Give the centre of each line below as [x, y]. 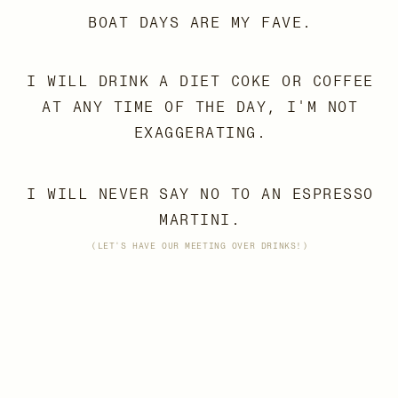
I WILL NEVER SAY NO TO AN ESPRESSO [200, 194]
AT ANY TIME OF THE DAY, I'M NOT [200, 107]
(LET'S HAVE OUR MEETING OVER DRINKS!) [199, 245]
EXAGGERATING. [200, 133]
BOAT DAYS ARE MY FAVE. [200, 22]
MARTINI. [200, 220]
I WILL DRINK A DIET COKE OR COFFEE [200, 80]
